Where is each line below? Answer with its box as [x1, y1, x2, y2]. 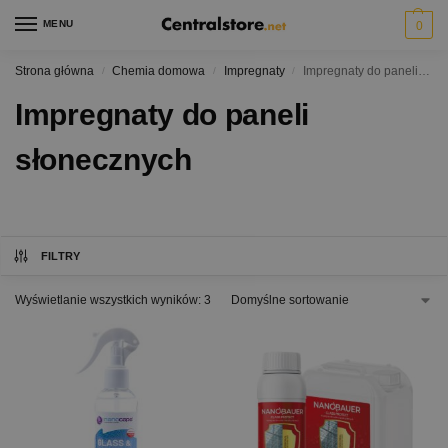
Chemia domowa [112, 64, 206, 78]
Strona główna [15, 64, 94, 78]
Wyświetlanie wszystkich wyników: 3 [15, 293, 211, 307]
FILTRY [40, 250, 81, 262]
